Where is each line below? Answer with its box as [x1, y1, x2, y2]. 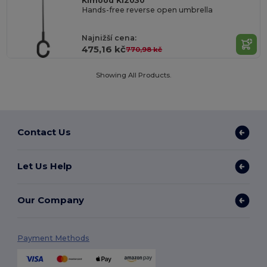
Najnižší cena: [82, 33, 137, 43]
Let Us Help [17, 160, 73, 172]
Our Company [17, 194, 85, 206]
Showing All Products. [96, 70, 171, 79]
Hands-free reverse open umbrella [82, 5, 213, 15]
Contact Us [17, 126, 72, 138]
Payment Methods [17, 233, 90, 243]
